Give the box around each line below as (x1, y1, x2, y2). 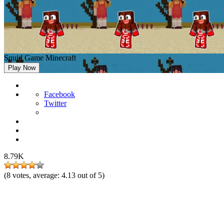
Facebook (44, 90, 75, 98)
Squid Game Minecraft (4, 53, 76, 62)
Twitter (44, 99, 66, 107)
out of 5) (77, 171, 104, 179)
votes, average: (12, 171, 61, 179)
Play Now (8, 64, 35, 71)
